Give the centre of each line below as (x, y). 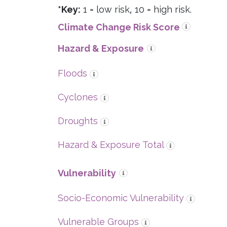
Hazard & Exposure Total (111, 145)
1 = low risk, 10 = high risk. (136, 9)
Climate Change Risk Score (119, 27)
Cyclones (78, 97)
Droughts (78, 121)
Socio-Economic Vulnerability (121, 198)
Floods (72, 73)
